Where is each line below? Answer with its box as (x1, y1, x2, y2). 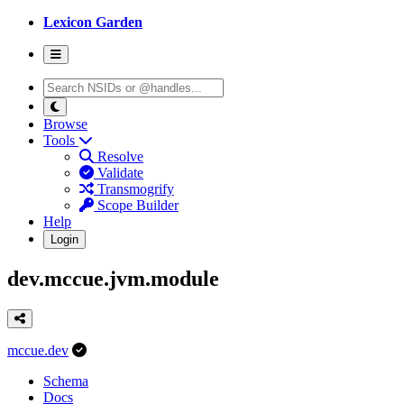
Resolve (94, 149, 143, 164)
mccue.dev (7, 342, 69, 358)
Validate (94, 165, 143, 180)
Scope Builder (94, 197, 179, 213)
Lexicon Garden (43, 14, 142, 30)
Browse (43, 116, 87, 132)
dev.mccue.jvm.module (7, 266, 219, 290)
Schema (43, 372, 88, 389)
